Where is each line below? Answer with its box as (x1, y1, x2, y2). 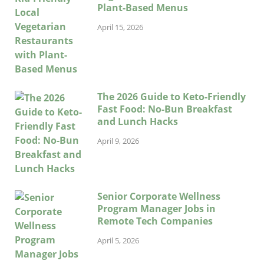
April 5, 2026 (97, 235, 139, 246)
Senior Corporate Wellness (97, 189, 220, 203)
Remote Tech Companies (97, 214, 213, 227)
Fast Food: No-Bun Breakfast (97, 102, 232, 115)
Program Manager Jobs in (97, 202, 216, 215)
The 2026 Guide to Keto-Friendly (97, 90, 246, 103)
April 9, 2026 (97, 135, 139, 146)
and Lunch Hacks (97, 114, 178, 128)
